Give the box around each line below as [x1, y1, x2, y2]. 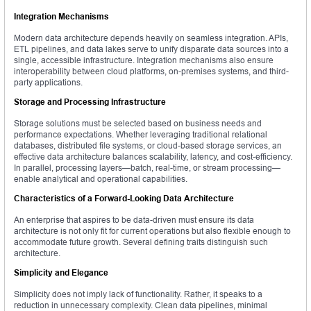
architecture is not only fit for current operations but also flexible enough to [14, 226, 291, 237]
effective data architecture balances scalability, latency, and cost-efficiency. [14, 151, 292, 162]
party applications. [14, 77, 83, 88]
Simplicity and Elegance [14, 267, 108, 278]
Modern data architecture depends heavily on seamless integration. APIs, [14, 33, 288, 44]
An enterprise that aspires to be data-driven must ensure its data [14, 215, 254, 226]
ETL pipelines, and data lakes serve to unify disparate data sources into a [14, 44, 289, 55]
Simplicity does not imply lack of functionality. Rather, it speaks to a [14, 289, 262, 300]
